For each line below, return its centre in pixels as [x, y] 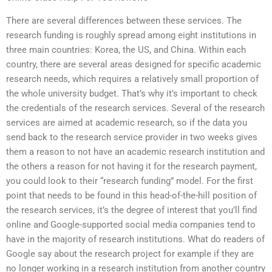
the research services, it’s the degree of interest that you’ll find [131, 210]
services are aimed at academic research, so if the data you [127, 123]
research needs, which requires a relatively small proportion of [132, 79]
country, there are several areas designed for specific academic [134, 65]
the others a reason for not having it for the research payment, [131, 167]
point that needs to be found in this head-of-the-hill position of [131, 196]
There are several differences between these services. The [124, 21]
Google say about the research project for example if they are [130, 254]
